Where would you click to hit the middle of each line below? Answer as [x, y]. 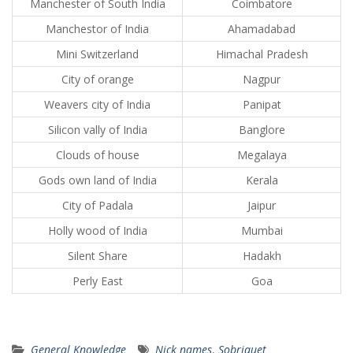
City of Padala [97, 206]
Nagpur [262, 80]
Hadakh [262, 256]
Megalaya [262, 155]
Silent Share [97, 256]
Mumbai [262, 231]
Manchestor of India [97, 29]
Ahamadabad [262, 29]
